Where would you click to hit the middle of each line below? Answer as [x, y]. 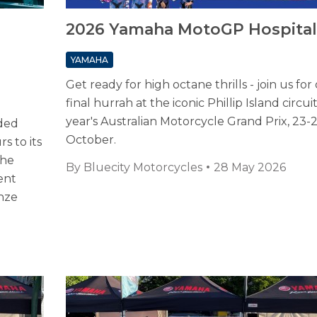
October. [91, 140]
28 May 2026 [249, 168]
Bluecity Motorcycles [143, 168]
